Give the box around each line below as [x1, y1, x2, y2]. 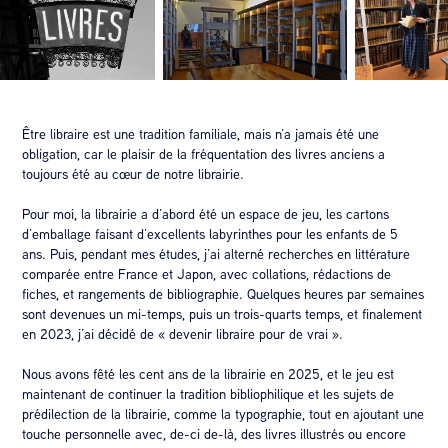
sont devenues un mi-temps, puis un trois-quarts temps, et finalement [22, 305, 423, 324]
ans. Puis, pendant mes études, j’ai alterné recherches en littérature [22, 245, 411, 264]
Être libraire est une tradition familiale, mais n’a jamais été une [22, 125, 380, 144]
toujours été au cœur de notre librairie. [22, 165, 247, 184]
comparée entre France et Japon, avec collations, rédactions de [22, 265, 392, 284]
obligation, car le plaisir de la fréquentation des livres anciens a [22, 145, 386, 164]
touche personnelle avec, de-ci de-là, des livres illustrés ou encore [22, 425, 407, 444]
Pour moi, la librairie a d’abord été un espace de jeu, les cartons [22, 205, 390, 224]
